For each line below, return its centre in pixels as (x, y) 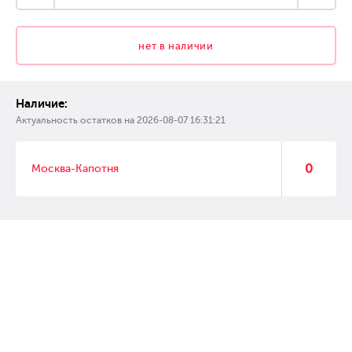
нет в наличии (176, 46)
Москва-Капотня (75, 169)
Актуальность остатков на (76, 120)
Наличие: (42, 104)
